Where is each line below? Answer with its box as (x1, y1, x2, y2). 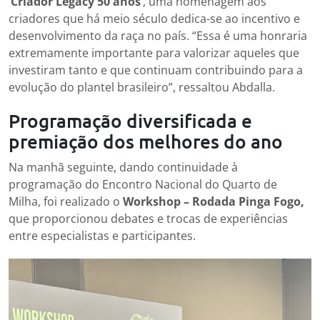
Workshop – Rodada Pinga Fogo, (123, 194, 304, 210)
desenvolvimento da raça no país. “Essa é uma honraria (9, 28, 307, 44)
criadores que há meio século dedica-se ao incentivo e (9, 11, 300, 27)
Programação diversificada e (9, 109, 252, 133)
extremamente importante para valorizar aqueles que (9, 45, 299, 61)
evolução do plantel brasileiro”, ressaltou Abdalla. (9, 79, 275, 96)
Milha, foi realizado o (9, 194, 123, 210)
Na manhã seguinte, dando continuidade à (9, 159, 238, 176)
